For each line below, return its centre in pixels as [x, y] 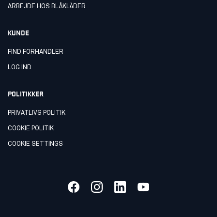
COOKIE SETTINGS [35, 144]
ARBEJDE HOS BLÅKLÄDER [47, 6]
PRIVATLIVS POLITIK [37, 113]
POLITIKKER [26, 93]
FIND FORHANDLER [36, 52]
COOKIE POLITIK [31, 128]
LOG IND [20, 67]
